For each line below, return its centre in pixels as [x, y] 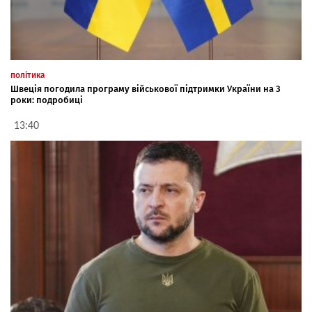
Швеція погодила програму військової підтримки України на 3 [146, 88]
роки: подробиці [47, 100]
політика [28, 75]
